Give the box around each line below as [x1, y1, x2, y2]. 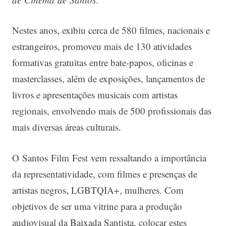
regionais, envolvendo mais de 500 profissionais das [12, 104, 211, 118]
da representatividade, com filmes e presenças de [12, 167, 197, 180]
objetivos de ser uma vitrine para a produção [12, 199, 182, 212]
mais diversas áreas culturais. [12, 121, 121, 134]
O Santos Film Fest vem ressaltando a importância [12, 151, 206, 164]
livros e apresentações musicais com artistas [12, 88, 178, 101]
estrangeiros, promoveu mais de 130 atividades [12, 40, 192, 53]
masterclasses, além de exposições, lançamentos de [12, 72, 205, 85]
